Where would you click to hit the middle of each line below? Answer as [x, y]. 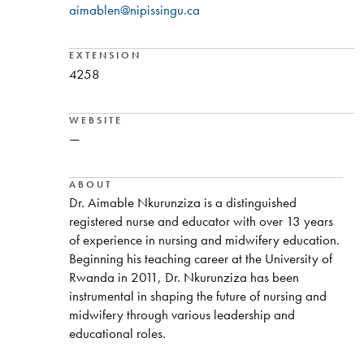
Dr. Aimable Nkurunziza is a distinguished [182, 203]
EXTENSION [105, 56]
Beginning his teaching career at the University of [200, 259]
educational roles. [117, 334]
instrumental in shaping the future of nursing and [197, 296]
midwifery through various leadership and [182, 315]
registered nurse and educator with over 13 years [201, 221]
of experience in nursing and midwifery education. [204, 240]
